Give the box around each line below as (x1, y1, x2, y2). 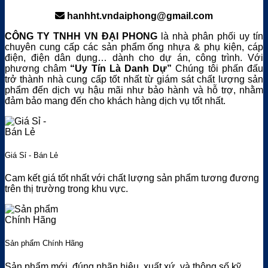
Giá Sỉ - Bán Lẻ (5, 151, 58, 160)
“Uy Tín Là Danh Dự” (70, 63, 172, 74)
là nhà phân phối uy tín (157, 31, 263, 41)
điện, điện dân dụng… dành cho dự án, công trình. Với (5, 52, 263, 63)
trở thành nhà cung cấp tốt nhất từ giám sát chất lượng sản (5, 74, 263, 84)
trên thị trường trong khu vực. (5, 184, 128, 194)
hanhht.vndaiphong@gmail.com (67, 10, 213, 21)
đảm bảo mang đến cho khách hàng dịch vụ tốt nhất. (5, 95, 226, 106)
